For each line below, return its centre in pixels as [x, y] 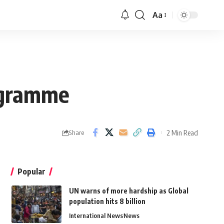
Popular [31, 172]
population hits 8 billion [108, 201]
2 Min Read [182, 132]
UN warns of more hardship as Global [128, 191]
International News [96, 216]
